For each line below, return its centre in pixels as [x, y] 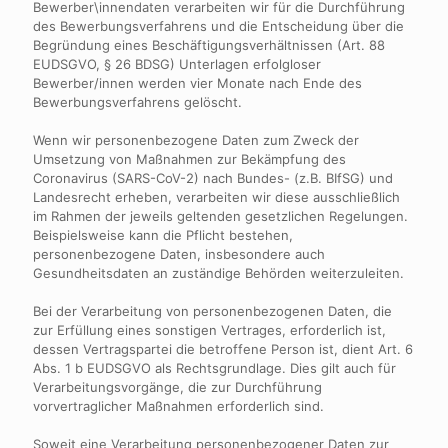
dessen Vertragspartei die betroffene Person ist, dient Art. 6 [223, 349]
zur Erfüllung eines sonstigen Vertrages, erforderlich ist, [209, 330]
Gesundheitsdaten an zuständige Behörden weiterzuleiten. [218, 273]
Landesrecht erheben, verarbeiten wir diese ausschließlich [216, 197]
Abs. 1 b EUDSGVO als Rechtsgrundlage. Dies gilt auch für [214, 368]
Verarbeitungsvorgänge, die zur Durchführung [177, 387]
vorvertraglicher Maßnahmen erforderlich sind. [178, 406]
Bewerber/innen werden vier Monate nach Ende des [197, 83]
